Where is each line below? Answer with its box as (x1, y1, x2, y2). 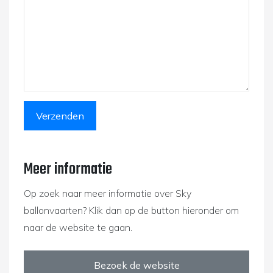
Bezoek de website (93, 259, 180, 272)
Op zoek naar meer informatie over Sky (24, 187, 191, 200)
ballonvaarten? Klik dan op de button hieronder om (24, 204, 239, 217)
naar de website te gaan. (24, 221, 132, 234)
